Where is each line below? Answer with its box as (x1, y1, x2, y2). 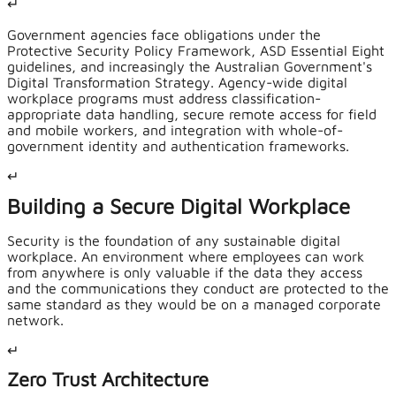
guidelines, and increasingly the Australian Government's (7, 58, 372, 75)
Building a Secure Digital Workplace (7, 194, 350, 219)
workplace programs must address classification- (7, 90, 321, 107)
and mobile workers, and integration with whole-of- (7, 122, 343, 139)
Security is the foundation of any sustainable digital (7, 232, 340, 249)
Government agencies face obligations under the (7, 27, 321, 43)
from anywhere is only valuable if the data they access (7, 264, 362, 281)
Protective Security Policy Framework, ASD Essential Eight (7, 42, 385, 59)
